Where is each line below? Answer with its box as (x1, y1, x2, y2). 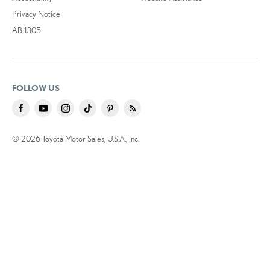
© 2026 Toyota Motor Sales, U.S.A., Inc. (12, 133, 139, 143)
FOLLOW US (12, 83, 60, 93)
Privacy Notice (12, 8, 60, 19)
